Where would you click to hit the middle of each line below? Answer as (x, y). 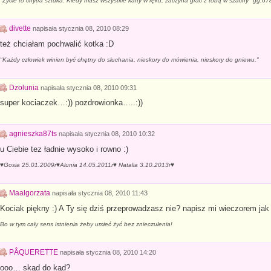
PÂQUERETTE (33, 252)
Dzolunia (24, 87)
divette (20, 28)
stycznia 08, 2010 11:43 (113, 193)
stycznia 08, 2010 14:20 (121, 252)
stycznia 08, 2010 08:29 (93, 28)
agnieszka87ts (33, 134)
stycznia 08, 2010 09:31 (101, 87)
